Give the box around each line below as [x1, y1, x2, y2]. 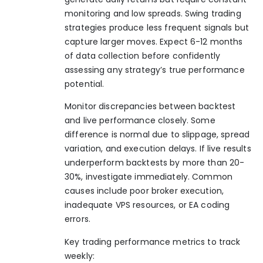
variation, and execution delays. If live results [65, 143, 251, 155]
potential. [65, 77, 104, 90]
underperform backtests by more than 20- [65, 157, 245, 169]
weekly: [65, 249, 95, 262]
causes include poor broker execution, [65, 185, 224, 197]
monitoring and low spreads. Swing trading [65, 7, 241, 19]
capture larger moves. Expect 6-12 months [65, 35, 243, 48]
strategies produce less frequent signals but [65, 21, 249, 33]
